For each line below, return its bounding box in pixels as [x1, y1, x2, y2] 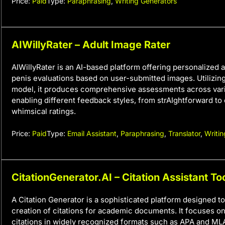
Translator [168, 129, 200, 138]
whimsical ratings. [12, 106, 76, 116]
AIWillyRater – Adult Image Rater [12, 38, 170, 51]
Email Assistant [67, 129, 117, 138]
